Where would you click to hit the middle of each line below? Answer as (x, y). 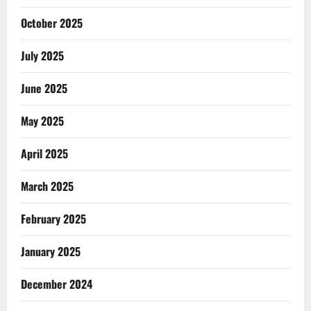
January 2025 (51, 252)
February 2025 (53, 219)
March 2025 (47, 186)
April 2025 (44, 154)
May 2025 (42, 121)
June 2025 (44, 89)
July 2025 (42, 56)
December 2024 (57, 284)
